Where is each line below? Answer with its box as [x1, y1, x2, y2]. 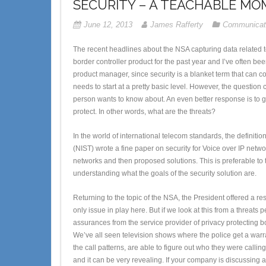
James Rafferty [150, 20, 203, 29]
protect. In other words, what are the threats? [73, 107, 216, 116]
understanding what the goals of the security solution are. [73, 169, 256, 178]
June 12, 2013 [84, 20, 132, 29]
